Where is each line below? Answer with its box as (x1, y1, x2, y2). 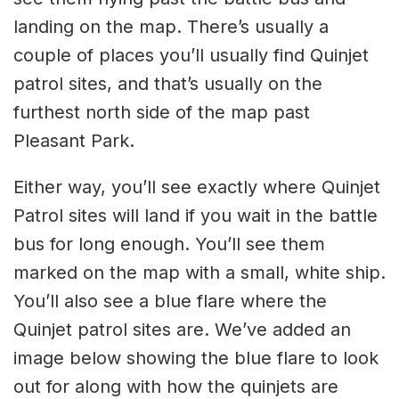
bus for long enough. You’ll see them (13, 232, 325, 255)
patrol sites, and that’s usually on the (13, 72, 322, 94)
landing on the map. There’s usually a (13, 15, 329, 37)
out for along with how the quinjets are (13, 375, 338, 397)
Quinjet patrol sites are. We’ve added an (13, 318, 351, 340)
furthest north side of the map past (13, 101, 310, 123)
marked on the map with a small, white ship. (13, 261, 386, 283)
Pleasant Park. (13, 129, 134, 151)
